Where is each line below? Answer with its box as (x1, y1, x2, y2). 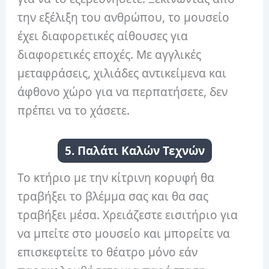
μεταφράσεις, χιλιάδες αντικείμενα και (17, 65, 227, 82)
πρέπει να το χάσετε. (17, 103, 130, 119)
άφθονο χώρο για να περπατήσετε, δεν (17, 84, 228, 100)
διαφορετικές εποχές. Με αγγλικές (17, 47, 202, 63)
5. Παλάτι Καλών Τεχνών (64, 142, 205, 159)
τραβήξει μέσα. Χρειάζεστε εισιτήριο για (17, 207, 238, 223)
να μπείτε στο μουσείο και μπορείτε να (17, 225, 231, 241)
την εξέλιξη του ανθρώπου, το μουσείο (17, 10, 230, 26)
